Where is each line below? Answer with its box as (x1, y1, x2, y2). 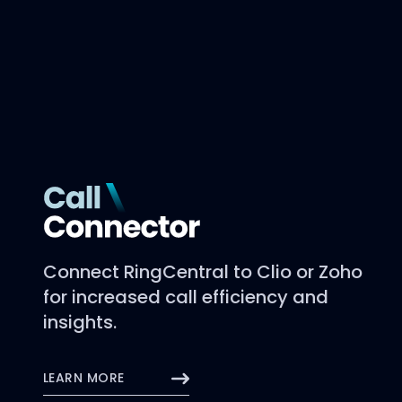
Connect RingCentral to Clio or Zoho (43, 258, 363, 284)
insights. (43, 309, 117, 335)
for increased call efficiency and (43, 284, 328, 310)
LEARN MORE (43, 368, 129, 387)
